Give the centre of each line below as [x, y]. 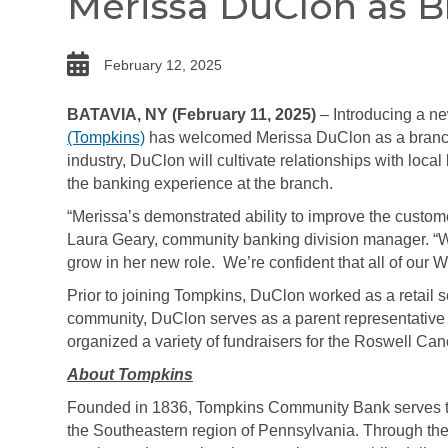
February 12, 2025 [163, 65]
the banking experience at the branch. [200, 183]
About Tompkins [130, 374]
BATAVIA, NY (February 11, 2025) [191, 114]
